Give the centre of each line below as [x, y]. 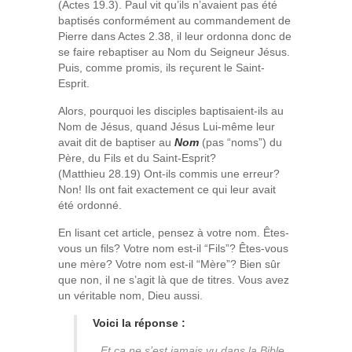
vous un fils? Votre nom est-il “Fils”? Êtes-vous [173, 248]
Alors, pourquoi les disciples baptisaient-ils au [171, 111]
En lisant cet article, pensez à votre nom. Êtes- [174, 233]
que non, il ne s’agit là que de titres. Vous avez [174, 280]
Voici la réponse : [139, 323]
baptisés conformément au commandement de [174, 20]
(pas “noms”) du [242, 142]
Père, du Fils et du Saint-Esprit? [137, 158]
